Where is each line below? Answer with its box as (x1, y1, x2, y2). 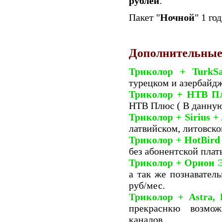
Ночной (160, 11, 195, 23)
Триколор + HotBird (129, 134, 220, 146)
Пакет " (129, 11, 160, 23)
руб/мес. (129, 180, 165, 191)
